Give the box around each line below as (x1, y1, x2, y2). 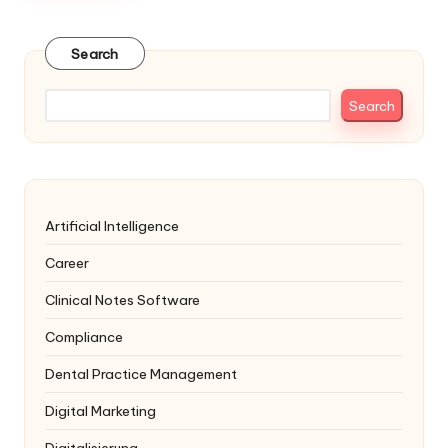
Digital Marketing (45, 402, 156, 421)
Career (45, 254, 89, 273)
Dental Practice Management (45, 365, 237, 384)
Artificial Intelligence (45, 217, 179, 236)
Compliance (45, 328, 123, 347)
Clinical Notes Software (45, 291, 200, 310)
